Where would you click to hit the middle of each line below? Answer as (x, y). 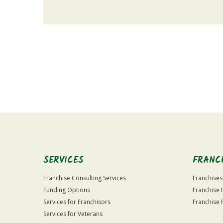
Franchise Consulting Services (85, 178)
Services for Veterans (73, 214)
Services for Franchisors (77, 202)
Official (54, 90)
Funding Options (67, 190)
